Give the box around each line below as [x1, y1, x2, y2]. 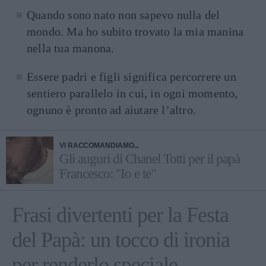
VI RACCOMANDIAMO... [59, 141, 140, 150]
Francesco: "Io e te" [59, 166, 156, 181]
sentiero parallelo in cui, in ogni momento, [27, 87, 238, 100]
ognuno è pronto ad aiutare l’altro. [27, 103, 196, 116]
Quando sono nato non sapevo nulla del [27, 8, 220, 21]
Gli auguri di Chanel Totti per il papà [59, 151, 240, 166]
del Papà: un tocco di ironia [12, 228, 230, 252]
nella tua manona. [27, 42, 115, 55]
